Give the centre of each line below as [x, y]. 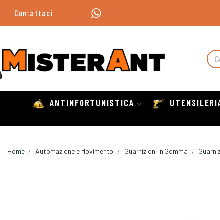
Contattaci [33, 13]
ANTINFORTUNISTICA [92, 103]
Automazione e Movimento [74, 151]
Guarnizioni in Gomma [156, 151]
